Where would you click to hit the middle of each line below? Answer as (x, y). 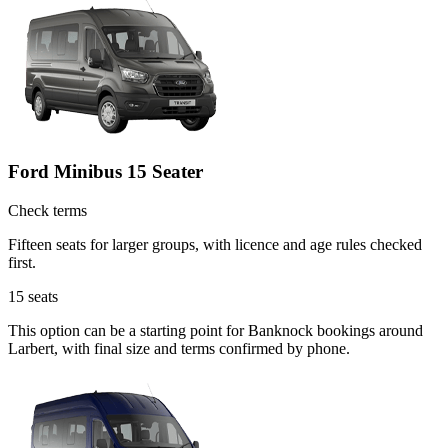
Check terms (47, 211)
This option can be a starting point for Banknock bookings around (215, 331)
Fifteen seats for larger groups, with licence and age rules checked (215, 245)
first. (22, 263)
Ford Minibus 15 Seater (105, 172)
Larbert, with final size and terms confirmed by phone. (179, 349)
